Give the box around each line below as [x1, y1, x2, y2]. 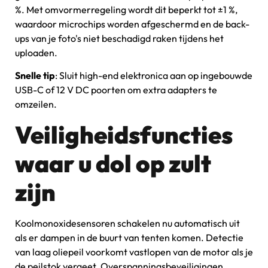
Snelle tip [15, 69, 55, 82]
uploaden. [15, 46, 59, 59]
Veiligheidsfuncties [15, 119, 233, 150]
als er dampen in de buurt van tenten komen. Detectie [15, 231, 243, 243]
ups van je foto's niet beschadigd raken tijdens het [15, 32, 224, 44]
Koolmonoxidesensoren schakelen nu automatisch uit [15, 217, 240, 229]
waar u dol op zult [15, 148, 211, 178]
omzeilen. [15, 98, 57, 111]
